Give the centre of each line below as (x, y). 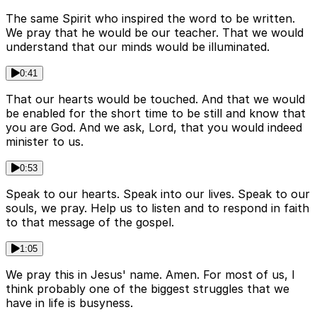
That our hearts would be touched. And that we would (155, 99)
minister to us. (45, 142)
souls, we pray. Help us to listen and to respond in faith (157, 208)
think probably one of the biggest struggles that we (148, 289)
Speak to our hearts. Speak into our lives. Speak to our (158, 194)
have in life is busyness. (69, 303)
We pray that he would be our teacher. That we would (155, 33)
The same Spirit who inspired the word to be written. (150, 19)
